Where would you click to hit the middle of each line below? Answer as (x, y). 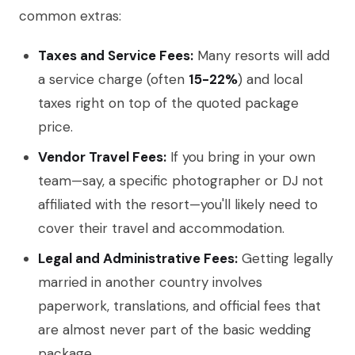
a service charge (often (113, 80)
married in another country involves (150, 282)
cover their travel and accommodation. (161, 229)
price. (55, 127)
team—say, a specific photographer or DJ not (181, 181)
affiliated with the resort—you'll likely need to (178, 205)
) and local (270, 80)
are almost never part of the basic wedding (175, 330)
